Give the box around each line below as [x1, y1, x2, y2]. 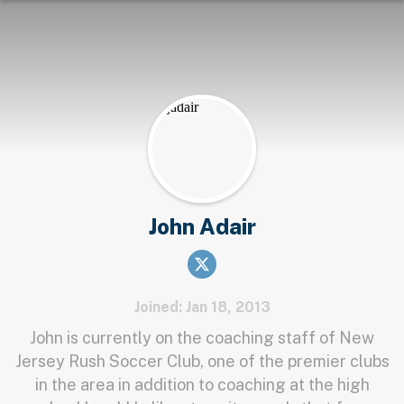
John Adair [148, 214, 256, 239]
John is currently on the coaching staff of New [30, 328, 374, 347]
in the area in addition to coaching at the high [34, 375, 370, 394]
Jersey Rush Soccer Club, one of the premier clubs [14, 352, 390, 371]
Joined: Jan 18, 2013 [133, 298, 271, 316]
